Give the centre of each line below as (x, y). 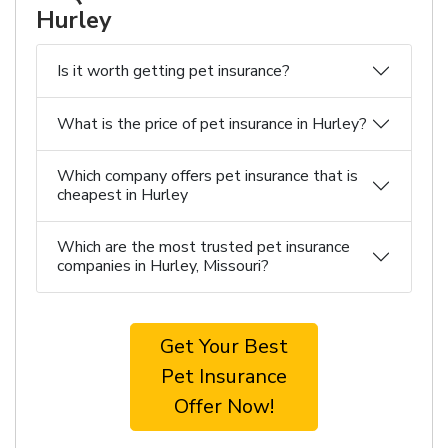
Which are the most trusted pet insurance (203, 247)
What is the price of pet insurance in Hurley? (212, 123)
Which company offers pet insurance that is (207, 176)
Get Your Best (224, 346)
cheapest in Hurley (122, 195)
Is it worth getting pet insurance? (173, 70)
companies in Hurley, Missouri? (163, 266)
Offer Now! (224, 406)
